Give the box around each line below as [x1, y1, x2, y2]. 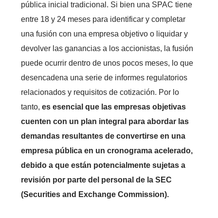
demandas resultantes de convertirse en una [20, 132, 185, 141]
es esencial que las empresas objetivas [39, 103, 186, 111]
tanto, [20, 103, 40, 111]
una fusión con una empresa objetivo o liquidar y [20, 30, 188, 38]
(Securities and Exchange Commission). [20, 190, 169, 199]
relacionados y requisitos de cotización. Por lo [20, 88, 179, 97]
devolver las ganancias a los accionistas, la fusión [20, 44, 193, 53]
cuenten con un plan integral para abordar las [20, 117, 189, 126]
